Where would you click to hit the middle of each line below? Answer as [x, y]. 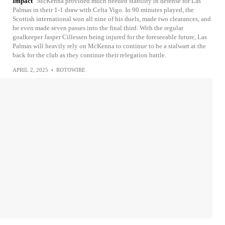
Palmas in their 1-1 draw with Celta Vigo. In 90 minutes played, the [103, 10]
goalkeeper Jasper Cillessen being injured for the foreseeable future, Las [110, 37]
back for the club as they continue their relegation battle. [89, 55]
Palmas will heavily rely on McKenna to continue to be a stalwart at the [109, 46]
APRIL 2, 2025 [30, 70]
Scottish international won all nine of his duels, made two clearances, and [112, 19]
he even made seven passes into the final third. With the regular [98, 28]
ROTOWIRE [71, 70]
